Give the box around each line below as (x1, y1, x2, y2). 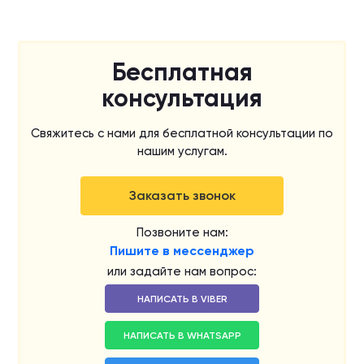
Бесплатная (111, 58, 253, 87)
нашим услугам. (136, 144, 227, 158)
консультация (102, 84, 262, 113)
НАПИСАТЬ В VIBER (136, 292, 227, 305)
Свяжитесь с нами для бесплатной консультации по (31, 126, 333, 141)
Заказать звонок (128, 188, 236, 203)
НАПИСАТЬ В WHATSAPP (123, 329, 241, 341)
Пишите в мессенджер (110, 243, 254, 258)
